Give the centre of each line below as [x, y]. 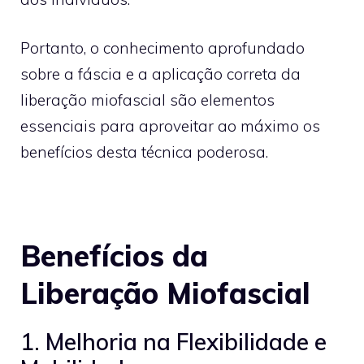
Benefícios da [114, 255]
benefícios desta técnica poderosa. [144, 152]
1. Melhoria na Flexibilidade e [173, 341]
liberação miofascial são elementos [147, 100]
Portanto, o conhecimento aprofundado [162, 48]
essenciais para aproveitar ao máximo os [170, 126]
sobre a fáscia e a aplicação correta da [160, 74]
